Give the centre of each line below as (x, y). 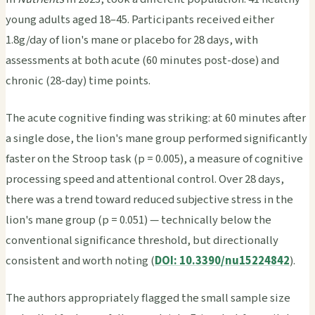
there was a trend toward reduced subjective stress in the (149, 200)
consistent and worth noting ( (80, 261)
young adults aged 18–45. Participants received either (140, 20)
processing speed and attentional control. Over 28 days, (145, 180)
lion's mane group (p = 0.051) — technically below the (139, 220)
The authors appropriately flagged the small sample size (148, 298)
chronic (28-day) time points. (78, 81)
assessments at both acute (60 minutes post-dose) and (142, 61)
